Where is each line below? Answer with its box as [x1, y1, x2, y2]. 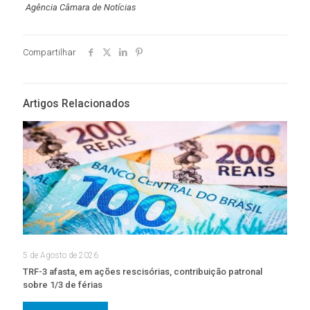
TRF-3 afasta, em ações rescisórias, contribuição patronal [23, 266, 262, 277]
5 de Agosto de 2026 [23, 250, 98, 260]
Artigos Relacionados [23, 97, 130, 110]
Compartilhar [23, 46, 76, 57]
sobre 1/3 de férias [23, 279, 102, 290]
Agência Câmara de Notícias [25, 1, 136, 12]
